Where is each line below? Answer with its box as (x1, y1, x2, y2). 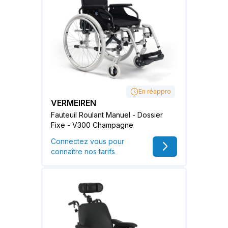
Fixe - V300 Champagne (51, 120, 133, 129)
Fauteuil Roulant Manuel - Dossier (51, 110, 163, 119)
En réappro (138, 87, 171, 95)
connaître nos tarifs (51, 147, 115, 156)
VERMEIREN (51, 97, 96, 108)
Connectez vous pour (51, 136, 124, 146)
